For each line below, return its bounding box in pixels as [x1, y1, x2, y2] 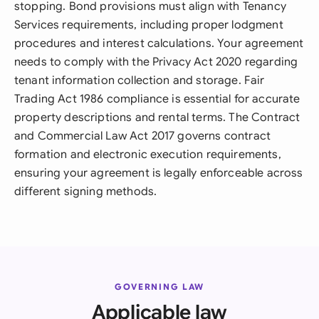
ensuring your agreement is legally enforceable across [14, 166, 303, 180]
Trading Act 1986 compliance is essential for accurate [14, 92, 300, 106]
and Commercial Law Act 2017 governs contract [14, 129, 271, 143]
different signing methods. [14, 184, 157, 199]
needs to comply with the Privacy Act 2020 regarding [14, 55, 298, 69]
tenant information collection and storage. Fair [14, 73, 265, 88]
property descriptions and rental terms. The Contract [14, 110, 300, 125]
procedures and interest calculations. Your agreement [14, 36, 304, 51]
